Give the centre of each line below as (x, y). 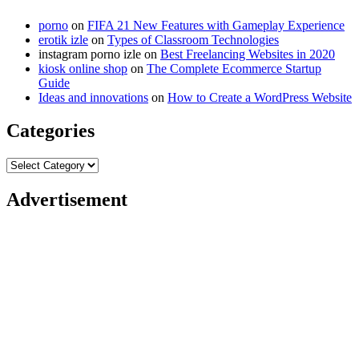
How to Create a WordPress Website (260, 97)
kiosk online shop (83, 68)
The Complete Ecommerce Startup (234, 68)
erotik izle (63, 39)
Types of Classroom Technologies (193, 39)
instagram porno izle (90, 54)
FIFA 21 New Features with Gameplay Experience (216, 25)
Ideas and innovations (93, 97)
